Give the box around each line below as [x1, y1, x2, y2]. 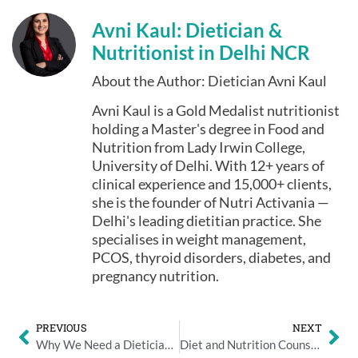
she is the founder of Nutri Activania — [92, 193, 329, 212]
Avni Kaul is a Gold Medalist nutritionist [92, 101, 340, 120]
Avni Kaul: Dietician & [92, 18, 282, 42]
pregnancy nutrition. [92, 267, 219, 285]
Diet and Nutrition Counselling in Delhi [310, 337, 320, 352]
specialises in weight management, [92, 230, 306, 249]
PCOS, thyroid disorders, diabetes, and [92, 249, 331, 267]
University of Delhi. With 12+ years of [92, 157, 324, 175]
